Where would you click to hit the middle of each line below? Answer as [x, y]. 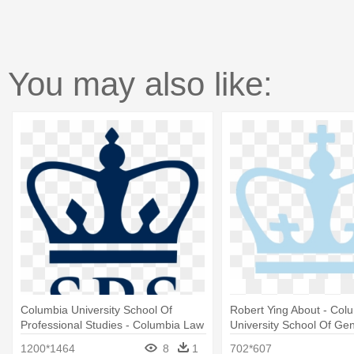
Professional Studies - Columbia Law [112, 324]
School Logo [52, 339]
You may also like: [140, 85]
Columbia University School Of [96, 309]
